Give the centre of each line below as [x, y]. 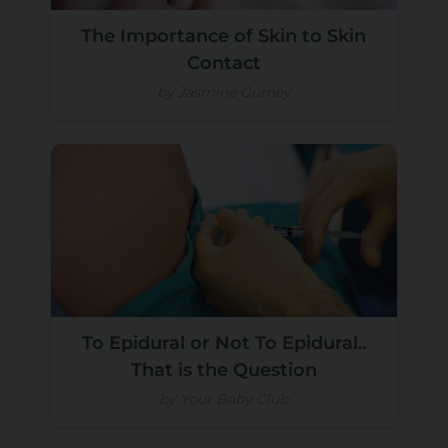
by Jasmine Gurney [223, 92]
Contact [223, 62]
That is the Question [223, 369]
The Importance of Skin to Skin [224, 35]
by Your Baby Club [224, 398]
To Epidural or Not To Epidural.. [223, 342]
